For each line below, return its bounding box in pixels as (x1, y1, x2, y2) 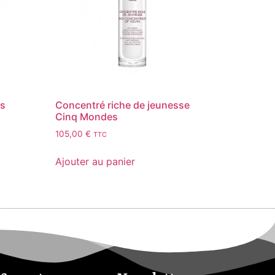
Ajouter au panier (55, 155, 136, 168)
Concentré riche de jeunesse (55, 99, 190, 112)
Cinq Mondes (55, 110, 118, 123)
